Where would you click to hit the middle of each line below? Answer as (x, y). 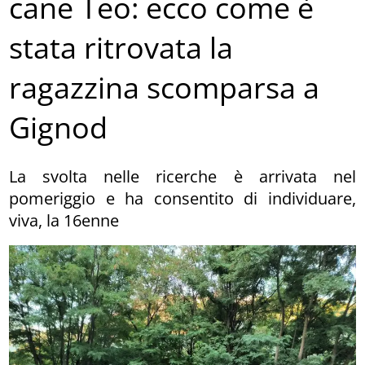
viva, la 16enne (64, 220)
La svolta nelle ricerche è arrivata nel (182, 176)
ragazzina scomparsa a (165, 88)
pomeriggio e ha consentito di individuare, (182, 198)
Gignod (59, 128)
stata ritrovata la (121, 48)
